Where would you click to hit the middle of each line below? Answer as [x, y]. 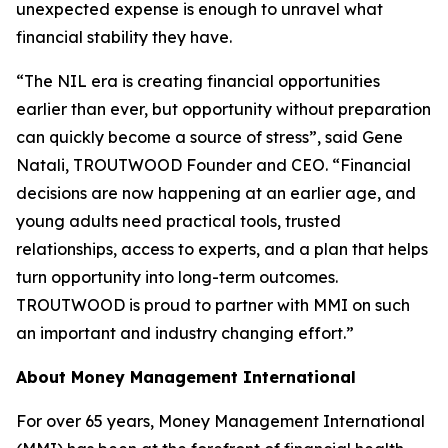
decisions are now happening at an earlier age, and [216, 193]
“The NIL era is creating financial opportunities [198, 81]
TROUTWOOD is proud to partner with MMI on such [213, 305]
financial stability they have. [124, 37]
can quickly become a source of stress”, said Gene [209, 137]
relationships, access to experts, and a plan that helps [222, 249]
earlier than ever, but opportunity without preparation [223, 109]
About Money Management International [186, 377]
